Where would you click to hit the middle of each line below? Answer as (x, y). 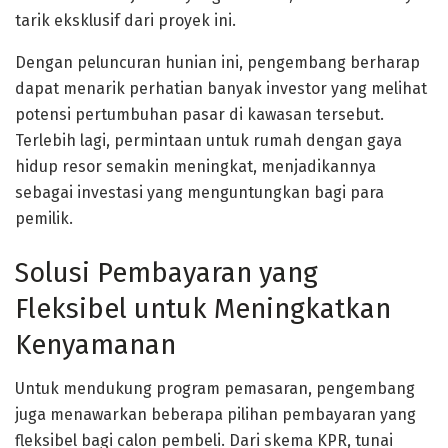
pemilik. (44, 219)
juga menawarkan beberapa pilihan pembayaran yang (215, 415)
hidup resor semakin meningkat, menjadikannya (195, 167)
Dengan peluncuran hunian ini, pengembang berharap (217, 63)
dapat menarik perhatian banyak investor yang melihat (221, 89)
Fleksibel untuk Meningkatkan (203, 308)
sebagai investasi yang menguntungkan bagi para (199, 193)
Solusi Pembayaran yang (166, 272)
